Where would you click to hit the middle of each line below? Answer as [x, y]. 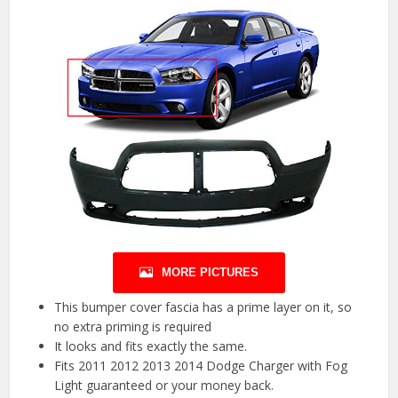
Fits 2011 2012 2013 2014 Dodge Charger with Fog [201, 366]
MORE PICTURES [210, 273]
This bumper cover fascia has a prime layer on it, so [203, 307]
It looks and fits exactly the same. [151, 346]
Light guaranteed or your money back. [164, 386]
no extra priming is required [133, 327]
